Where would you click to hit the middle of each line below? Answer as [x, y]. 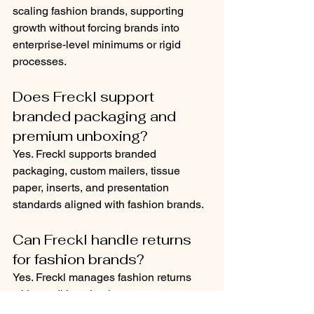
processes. [40, 61]
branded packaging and [96, 116]
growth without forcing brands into [97, 28]
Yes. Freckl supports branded [86, 154]
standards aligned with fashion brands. [108, 204]
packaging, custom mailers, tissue [98, 171]
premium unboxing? [80, 136]
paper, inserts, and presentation [92, 187]
